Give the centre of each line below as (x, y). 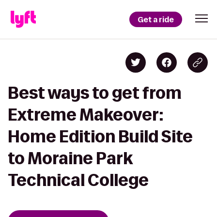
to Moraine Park (70, 158)
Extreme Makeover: (85, 115)
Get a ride (156, 19)
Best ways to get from (95, 93)
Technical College (78, 180)
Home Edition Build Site (100, 136)
